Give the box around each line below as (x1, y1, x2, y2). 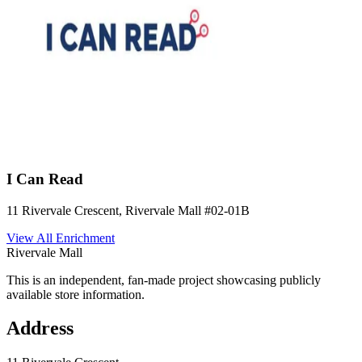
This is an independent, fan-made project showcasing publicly (6, 272, 321, 287)
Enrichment (56, 230, 115, 245)
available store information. (6, 287, 145, 301)
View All (6, 230, 56, 245)
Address (6, 318, 74, 339)
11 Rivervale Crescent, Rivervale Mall (6, 203, 201, 217)
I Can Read (6, 170, 83, 187)
